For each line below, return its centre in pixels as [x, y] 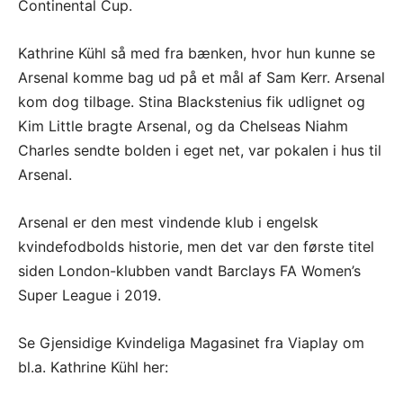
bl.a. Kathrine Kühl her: [93, 367]
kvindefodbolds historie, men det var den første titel [196, 246]
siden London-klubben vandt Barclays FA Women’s [189, 270]
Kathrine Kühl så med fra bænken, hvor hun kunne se [197, 53]
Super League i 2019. [90, 295]
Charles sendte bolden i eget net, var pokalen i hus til [200, 150]
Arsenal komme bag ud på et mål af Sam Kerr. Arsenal [201, 77]
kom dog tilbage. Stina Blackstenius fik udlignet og [192, 101]
